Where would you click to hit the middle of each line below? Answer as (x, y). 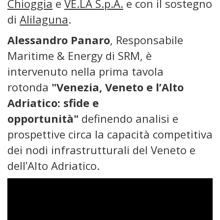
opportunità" (43, 118)
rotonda (29, 87)
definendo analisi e (128, 118)
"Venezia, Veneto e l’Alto (118, 87)
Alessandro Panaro (59, 40)
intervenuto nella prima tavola (85, 71)
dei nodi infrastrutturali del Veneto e (101, 150)
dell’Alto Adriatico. (54, 165)
